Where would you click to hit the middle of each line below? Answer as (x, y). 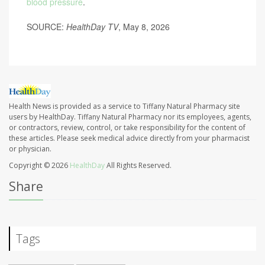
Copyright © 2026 (39, 166)
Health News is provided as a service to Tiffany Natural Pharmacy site (125, 106)
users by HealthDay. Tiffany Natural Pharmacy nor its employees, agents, (130, 117)
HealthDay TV (92, 27)
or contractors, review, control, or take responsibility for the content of (127, 128)
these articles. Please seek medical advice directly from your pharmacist (129, 138)
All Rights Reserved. (138, 166)
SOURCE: (46, 27)
